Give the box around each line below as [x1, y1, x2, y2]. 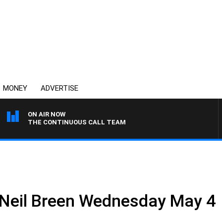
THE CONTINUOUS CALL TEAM [28, 118, 126, 126]
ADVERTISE [41, 84, 78, 93]
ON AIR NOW [28, 111, 65, 118]
